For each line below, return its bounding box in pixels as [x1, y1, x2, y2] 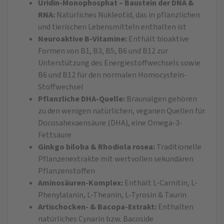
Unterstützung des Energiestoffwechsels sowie [38, 57, 200, 68]
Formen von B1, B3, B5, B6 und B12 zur [38, 45, 168, 56]
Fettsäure [38, 129, 71, 140]
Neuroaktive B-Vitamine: [38, 33, 128, 44]
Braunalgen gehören [125, 93, 197, 104]
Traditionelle [155, 141, 201, 152]
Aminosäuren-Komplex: [38, 177, 124, 188]
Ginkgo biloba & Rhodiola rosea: [38, 141, 155, 152]
